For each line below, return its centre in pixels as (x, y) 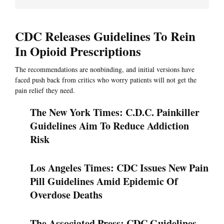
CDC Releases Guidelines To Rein (105, 36)
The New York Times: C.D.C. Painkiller (115, 112)
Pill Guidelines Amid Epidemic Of (104, 181)
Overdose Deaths (66, 195)
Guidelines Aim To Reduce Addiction (109, 126)
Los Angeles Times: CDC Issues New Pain (119, 168)
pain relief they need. (45, 90)
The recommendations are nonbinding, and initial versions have (105, 69)
